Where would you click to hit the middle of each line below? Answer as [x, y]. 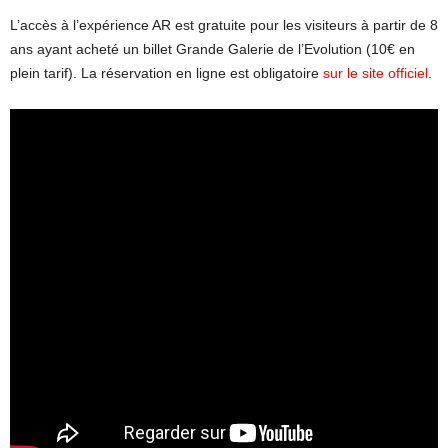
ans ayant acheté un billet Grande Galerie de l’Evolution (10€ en [212, 48]
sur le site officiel [375, 72]
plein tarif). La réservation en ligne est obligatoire [166, 72]
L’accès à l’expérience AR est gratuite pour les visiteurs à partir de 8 [224, 24]
